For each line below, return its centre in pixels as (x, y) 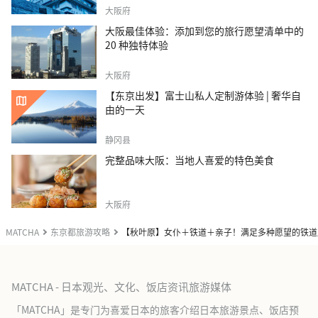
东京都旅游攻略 (80, 231)
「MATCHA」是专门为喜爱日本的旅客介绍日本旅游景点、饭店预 (155, 309)
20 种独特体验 (137, 44)
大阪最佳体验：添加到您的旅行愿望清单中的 (204, 30)
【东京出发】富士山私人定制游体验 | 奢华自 (203, 95)
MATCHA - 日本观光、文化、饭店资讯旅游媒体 (121, 286)
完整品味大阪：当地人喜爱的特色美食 (190, 159)
